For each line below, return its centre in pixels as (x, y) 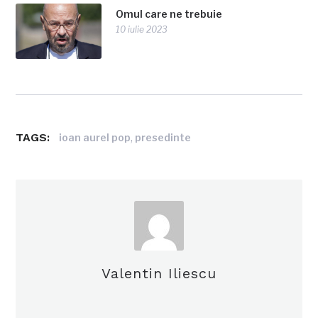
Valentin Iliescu (159, 274)
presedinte (163, 137)
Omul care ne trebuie (169, 14)
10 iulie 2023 (142, 30)
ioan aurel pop (95, 137)
